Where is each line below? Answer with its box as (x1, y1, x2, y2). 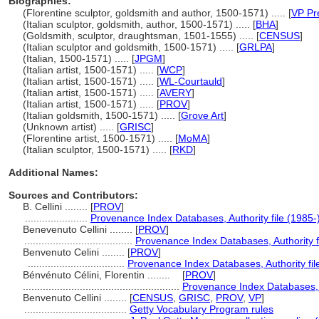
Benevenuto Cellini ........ (23, 224, 135, 235)
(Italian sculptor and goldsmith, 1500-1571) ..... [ (23, 41, 239, 53)
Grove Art (181, 110, 224, 121)
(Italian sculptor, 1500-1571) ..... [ (23, 144, 172, 155)
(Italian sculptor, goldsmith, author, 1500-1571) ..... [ (23, 19, 256, 30)
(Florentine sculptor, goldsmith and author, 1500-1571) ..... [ (23, 7, 291, 19)
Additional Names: (9, 167, 98, 178)
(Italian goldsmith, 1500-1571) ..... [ (23, 110, 181, 121)
